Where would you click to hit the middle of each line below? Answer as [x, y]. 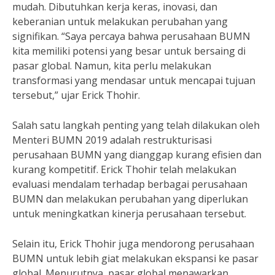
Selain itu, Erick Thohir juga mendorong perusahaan [133, 244]
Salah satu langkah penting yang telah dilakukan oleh [136, 125]
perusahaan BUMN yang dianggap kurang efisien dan [137, 155]
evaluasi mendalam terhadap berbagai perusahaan [130, 184]
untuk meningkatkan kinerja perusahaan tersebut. [129, 214]
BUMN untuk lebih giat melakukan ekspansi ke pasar [135, 258]
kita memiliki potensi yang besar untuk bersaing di [129, 51]
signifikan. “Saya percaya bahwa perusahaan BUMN [131, 36]
